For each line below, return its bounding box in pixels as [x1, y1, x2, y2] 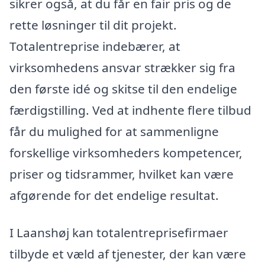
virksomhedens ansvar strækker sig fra [9, 59, 235, 76]
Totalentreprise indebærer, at [9, 37, 180, 54]
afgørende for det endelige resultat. [9, 186, 219, 203]
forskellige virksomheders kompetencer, [9, 144, 243, 161]
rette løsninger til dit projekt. [9, 16, 177, 33]
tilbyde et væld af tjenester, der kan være [9, 245, 246, 263]
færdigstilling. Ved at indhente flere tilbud [9, 101, 251, 118]
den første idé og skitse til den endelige [9, 80, 237, 97]
